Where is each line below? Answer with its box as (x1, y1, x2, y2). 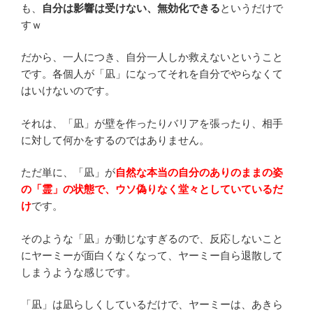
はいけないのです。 (21, 85, 115, 97)
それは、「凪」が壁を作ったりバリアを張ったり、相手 (21, 117, 283, 129)
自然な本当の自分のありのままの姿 (115, 166, 283, 179)
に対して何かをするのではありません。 (21, 133, 210, 146)
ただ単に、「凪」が (21, 166, 115, 179)
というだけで (220, 1, 283, 14)
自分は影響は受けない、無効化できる (42, 1, 220, 14)
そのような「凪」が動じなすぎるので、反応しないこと (21, 232, 283, 245)
